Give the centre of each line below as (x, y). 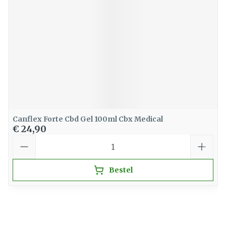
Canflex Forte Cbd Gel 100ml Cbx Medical (88, 119)
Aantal (26, 139)
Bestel (121, 170)
